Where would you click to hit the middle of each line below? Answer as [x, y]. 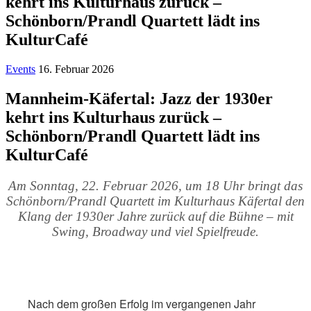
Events [20, 69]
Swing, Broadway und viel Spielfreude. [155, 231]
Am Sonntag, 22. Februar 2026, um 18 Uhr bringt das [155, 185]
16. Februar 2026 [76, 69]
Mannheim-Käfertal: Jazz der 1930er [139, 98]
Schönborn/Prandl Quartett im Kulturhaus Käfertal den [155, 201]
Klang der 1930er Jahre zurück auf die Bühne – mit [155, 216]
